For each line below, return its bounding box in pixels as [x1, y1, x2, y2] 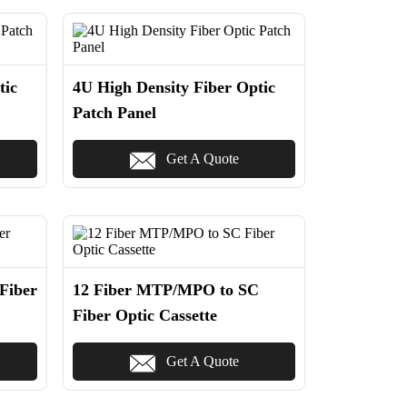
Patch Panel [72, 104, 156, 122]
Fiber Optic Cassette [72, 306, 217, 324]
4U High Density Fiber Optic [72, 78, 275, 96]
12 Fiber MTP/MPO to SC [72, 281, 259, 299]
